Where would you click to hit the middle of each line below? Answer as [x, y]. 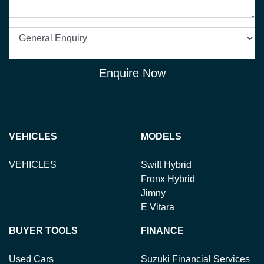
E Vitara [158, 207]
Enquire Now [132, 73]
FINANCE [162, 231]
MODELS [161, 137]
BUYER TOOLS [43, 231]
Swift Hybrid [166, 165]
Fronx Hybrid [168, 179]
